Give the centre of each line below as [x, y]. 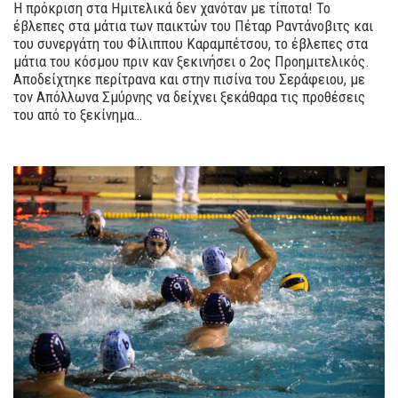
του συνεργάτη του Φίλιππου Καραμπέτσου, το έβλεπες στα [191, 44]
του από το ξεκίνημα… [78, 115]
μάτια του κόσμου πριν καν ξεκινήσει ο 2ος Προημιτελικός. [191, 62]
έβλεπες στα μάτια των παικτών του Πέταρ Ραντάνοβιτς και [193, 26]
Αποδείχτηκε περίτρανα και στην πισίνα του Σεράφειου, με [189, 80]
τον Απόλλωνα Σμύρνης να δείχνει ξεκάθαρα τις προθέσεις [189, 97]
